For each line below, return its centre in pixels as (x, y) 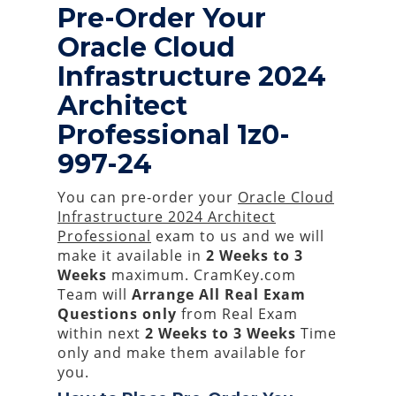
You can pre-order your (148, 197)
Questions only (117, 314)
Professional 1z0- (174, 135)
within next (101, 333)
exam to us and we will (238, 236)
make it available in (132, 255)
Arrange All (176, 294)
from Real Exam (237, 314)
